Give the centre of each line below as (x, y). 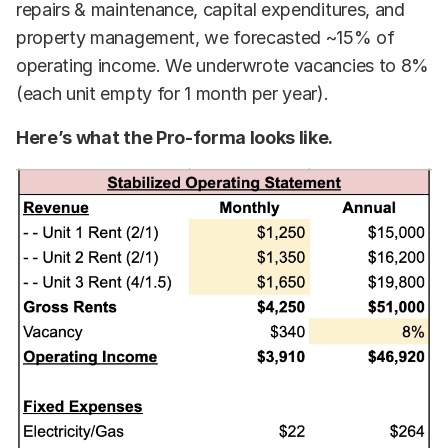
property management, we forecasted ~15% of (205, 37)
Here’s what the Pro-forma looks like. (175, 137)
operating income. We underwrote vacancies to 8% (222, 65)
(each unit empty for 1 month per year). (172, 93)
